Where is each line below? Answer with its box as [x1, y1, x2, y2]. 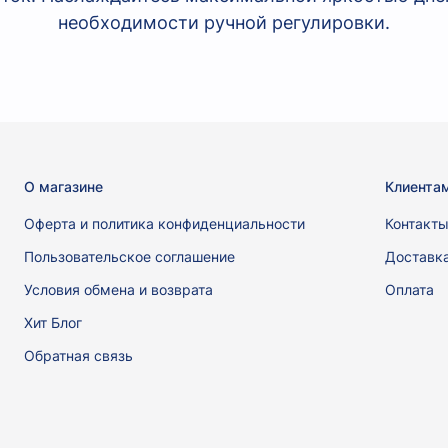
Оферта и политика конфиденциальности [24, 214, 305, 232]
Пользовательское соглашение [24, 247, 235, 265]
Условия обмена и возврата [24, 280, 213, 298]
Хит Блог [24, 313, 82, 331]
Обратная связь [24, 346, 133, 364]
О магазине [24, 177, 103, 195]
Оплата [385, 280, 434, 298]
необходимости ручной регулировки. [58, 12, 390, 34]
